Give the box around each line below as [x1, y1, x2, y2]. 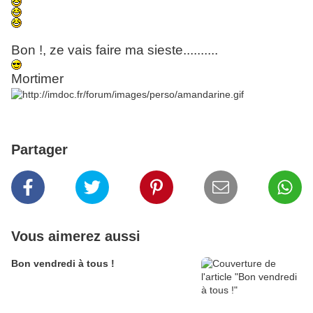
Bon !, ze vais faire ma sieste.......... [11, 43, 218, 58]
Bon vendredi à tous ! [11, 258, 115, 270]
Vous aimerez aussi [11, 228, 140, 245]
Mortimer [11, 71, 64, 87]
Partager [11, 142, 68, 158]
